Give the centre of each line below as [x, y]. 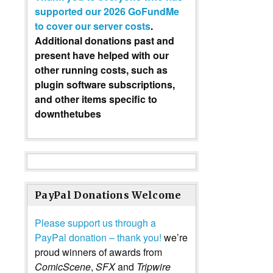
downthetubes [68, 113]
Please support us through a [95, 222]
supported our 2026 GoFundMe [107, 11]
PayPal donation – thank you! [98, 237]
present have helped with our [102, 55]
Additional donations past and [105, 40]
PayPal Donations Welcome [108, 195]
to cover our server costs [93, 26]
